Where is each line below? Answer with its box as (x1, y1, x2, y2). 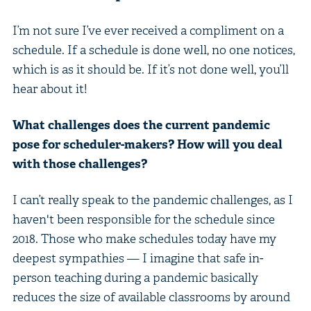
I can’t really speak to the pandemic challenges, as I (12, 191, 293, 208)
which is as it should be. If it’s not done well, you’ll (12, 60, 289, 77)
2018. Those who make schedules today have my (12, 230, 276, 246)
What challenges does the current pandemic (12, 116, 270, 133)
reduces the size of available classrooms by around (12, 288, 290, 305)
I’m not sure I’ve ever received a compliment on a (12, 22, 284, 38)
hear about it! (12, 80, 87, 96)
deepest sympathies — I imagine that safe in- (12, 249, 263, 266)
